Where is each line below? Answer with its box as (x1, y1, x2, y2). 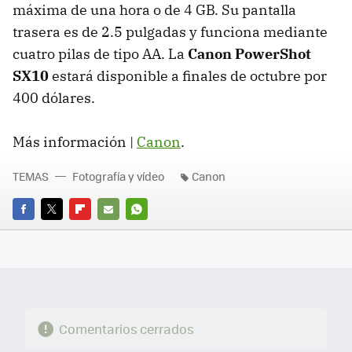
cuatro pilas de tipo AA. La (13, 45, 188, 63)
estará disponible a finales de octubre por (49, 67, 327, 85)
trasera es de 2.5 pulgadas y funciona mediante (13, 23, 328, 41)
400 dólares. (13, 89, 95, 107)
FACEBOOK (13, 223, 65, 239)
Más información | (13, 133, 137, 151)
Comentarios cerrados (58, 320, 194, 339)
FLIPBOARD (69, 223, 126, 239)
